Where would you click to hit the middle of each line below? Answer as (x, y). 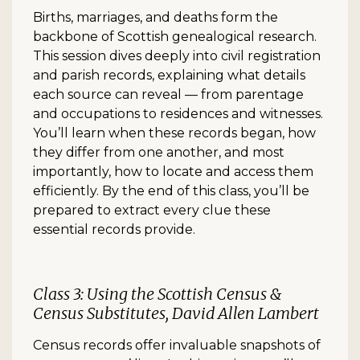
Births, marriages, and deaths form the (155, 18)
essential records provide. (114, 230)
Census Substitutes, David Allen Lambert (176, 313)
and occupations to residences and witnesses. (178, 114)
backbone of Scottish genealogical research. (175, 37)
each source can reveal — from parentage (168, 95)
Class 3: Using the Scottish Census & (157, 294)
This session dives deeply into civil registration (177, 56)
